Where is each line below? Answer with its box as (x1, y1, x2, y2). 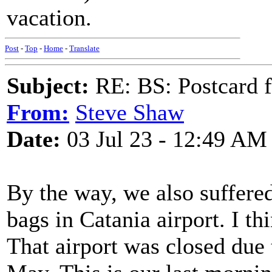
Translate (69, 44, 100, 53)
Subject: (7, 73, 89, 98)
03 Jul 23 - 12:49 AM (61, 126, 267, 152)
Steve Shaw (75, 100, 184, 125)
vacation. (7, 5, 92, 30)
